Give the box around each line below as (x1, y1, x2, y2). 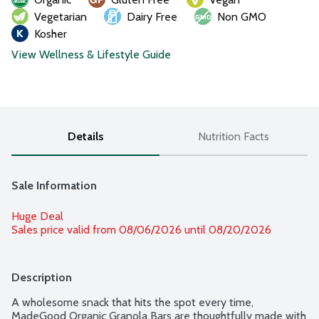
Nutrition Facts (198, 130, 269, 144)
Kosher (34, 27, 67, 41)
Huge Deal (11, 209, 63, 224)
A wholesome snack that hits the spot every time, (11, 296, 253, 310)
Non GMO (217, 10, 266, 24)
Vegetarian (34, 10, 87, 24)
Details (67, 130, 104, 144)
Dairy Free (127, 10, 177, 24)
